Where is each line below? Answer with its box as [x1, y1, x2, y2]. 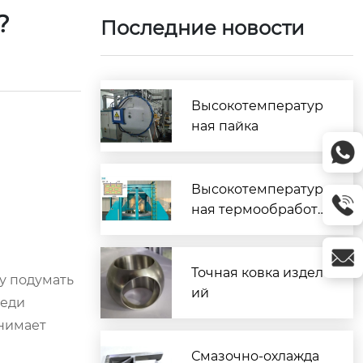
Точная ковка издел [191, 265, 323, 280]
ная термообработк [191, 202, 325, 217]
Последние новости [100, 16, 305, 40]
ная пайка [191, 118, 258, 134]
